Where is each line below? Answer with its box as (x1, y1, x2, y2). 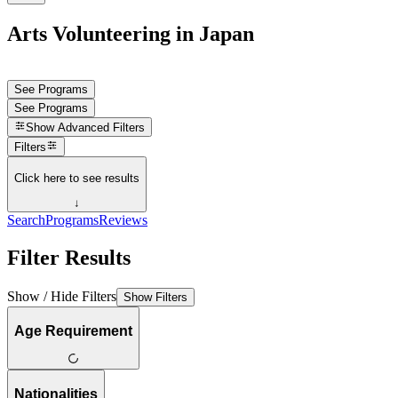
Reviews (99, 212, 147, 228)
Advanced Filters (58, 121, 146, 135)
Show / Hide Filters (7, 288, 116, 304)
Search (7, 212, 45, 228)
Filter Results (7, 246, 131, 269)
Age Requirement (14, 322, 132, 338)
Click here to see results (14, 171, 139, 185)
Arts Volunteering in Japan (7, 21, 254, 45)
